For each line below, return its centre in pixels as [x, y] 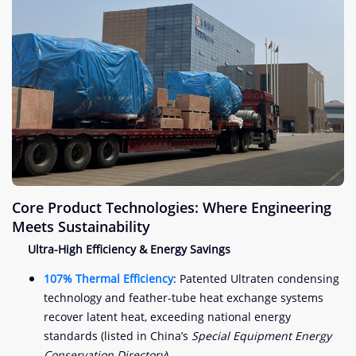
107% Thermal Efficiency [108, 278]
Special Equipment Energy [261, 335]
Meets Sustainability [81, 226]
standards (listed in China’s [118, 335]
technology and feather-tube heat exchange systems [184, 297]
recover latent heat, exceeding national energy [167, 316]
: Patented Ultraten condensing [256, 278]
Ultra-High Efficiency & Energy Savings [129, 249]
